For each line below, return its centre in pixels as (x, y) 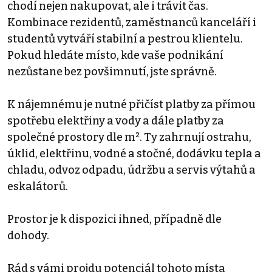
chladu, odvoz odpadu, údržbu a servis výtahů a (131, 170)
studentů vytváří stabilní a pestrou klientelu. (125, 39)
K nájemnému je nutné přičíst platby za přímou (131, 105)
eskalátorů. (38, 187)
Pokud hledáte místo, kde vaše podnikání (115, 56)
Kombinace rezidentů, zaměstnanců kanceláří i (132, 23)
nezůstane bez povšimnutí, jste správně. (112, 72)
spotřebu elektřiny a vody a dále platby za (116, 121)
